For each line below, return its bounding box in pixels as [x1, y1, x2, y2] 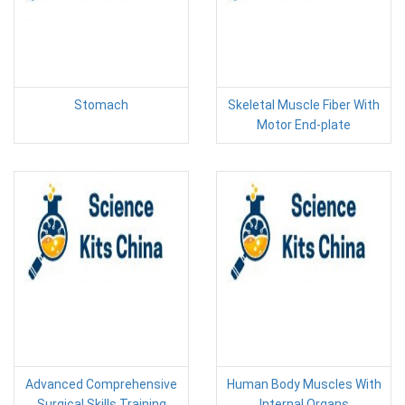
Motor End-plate [257, 118, 351, 132]
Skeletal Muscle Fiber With [228, 98, 380, 112]
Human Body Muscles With [226, 377, 381, 391]
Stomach [74, 98, 128, 112]
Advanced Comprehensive [25, 377, 177, 391]
